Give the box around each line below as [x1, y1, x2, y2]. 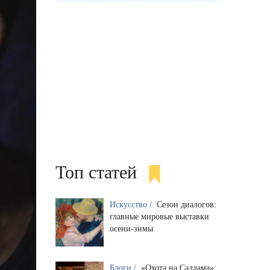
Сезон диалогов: [156, 199, 216, 209]
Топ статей [55, 162, 137, 182]
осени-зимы [109, 224, 153, 233]
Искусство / [109, 199, 154, 209]
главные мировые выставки [109, 212, 209, 221]
